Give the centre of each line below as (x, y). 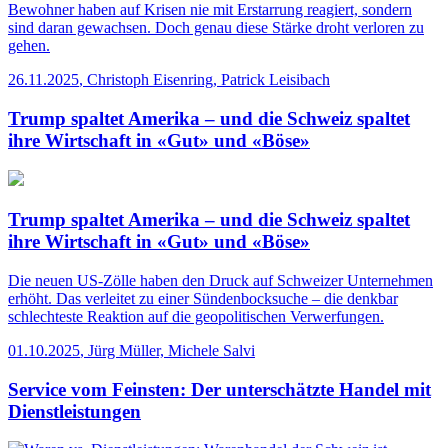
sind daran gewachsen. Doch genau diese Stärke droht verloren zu (216, 28)
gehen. (29, 46)
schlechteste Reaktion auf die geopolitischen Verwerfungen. (196, 316)
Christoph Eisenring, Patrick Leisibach (208, 80)
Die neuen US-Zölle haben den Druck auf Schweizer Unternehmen (220, 280)
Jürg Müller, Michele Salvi (171, 350)
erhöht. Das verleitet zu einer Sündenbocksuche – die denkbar (203, 298)
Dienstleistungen (74, 411)
